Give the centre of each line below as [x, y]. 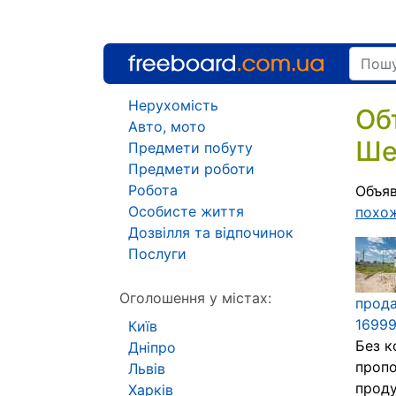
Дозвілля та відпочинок [211, 232]
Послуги [157, 254]
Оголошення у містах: [195, 298]
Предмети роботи [191, 169]
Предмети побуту [190, 148]
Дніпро [152, 347]
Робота [153, 190]
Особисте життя [186, 211]
